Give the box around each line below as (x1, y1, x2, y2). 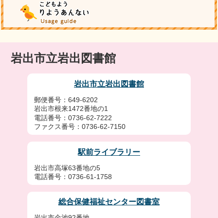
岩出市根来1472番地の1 (34, 105, 108, 113)
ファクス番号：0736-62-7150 (34, 123, 126, 131)
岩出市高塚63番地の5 (34, 164, 100, 172)
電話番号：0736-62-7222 (34, 114, 112, 122)
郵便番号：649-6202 (34, 96, 98, 104)
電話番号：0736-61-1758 (34, 173, 112, 181)
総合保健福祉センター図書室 (58, 198, 160, 206)
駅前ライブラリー (77, 147, 140, 156)
